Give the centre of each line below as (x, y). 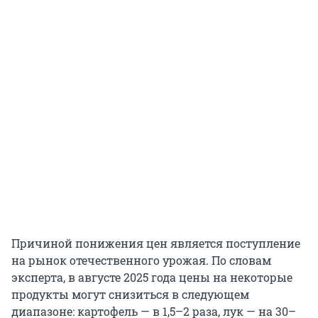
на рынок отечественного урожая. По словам (141, 261)
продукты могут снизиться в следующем (130, 295)
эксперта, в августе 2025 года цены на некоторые (152, 278)
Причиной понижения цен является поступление (156, 243)
